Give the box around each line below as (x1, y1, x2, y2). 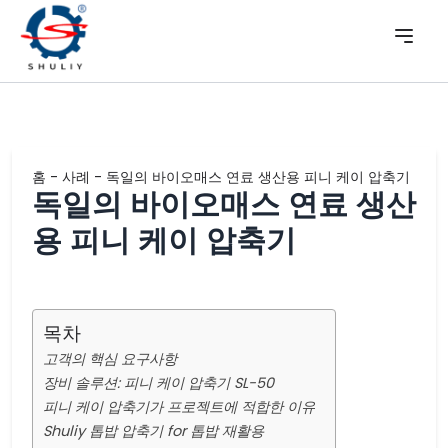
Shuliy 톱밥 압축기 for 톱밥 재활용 (43, 421, 264, 441)
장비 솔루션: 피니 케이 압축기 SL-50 (43, 373, 274, 393)
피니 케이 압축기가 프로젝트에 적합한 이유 (43, 397, 315, 417)
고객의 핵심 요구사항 (43, 349, 177, 369)
